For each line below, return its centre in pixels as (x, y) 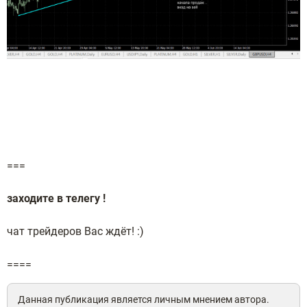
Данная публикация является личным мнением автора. (144, 299)
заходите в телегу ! (58, 198)
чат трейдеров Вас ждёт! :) (75, 231)
